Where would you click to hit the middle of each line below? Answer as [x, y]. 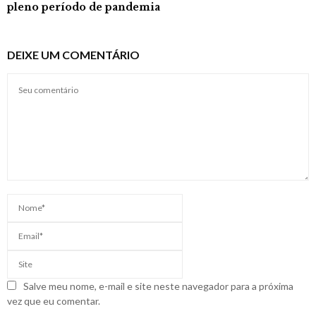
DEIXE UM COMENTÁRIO [73, 54]
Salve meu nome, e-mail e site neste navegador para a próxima [158, 286]
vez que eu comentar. [54, 300]
